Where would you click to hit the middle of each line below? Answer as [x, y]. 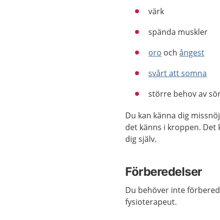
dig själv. [141, 139]
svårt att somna [178, 73]
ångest [192, 53]
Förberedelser [164, 172]
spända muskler [178, 32]
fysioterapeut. [151, 202]
